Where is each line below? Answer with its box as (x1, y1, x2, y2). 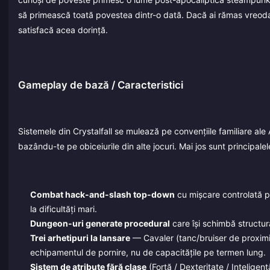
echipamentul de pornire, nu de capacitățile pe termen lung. (30, 247, 266, 258)
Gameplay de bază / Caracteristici (18, 78, 183, 91)
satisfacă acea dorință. (18, 25, 108, 36)
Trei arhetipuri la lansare (30, 233, 130, 243)
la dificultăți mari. (30, 204, 97, 215)
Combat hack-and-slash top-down (30, 189, 175, 200)
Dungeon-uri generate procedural (30, 218, 170, 229)
